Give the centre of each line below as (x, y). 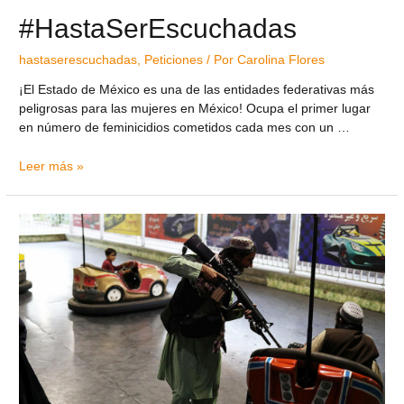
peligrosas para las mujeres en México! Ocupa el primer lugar (195, 109)
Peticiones (174, 60)
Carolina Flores (281, 60)
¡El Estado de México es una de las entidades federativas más (197, 90)
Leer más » (52, 167)
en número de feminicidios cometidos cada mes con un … (185, 128)
